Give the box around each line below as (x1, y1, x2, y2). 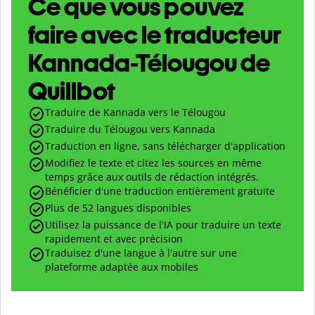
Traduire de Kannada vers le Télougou (45, 105, 226, 120)
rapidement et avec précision (45, 232, 183, 246)
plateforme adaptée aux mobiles (45, 260, 198, 274)
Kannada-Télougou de (28, 48, 270, 79)
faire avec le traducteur (28, 20, 281, 51)
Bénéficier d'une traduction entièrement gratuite (45, 184, 275, 198)
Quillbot (28, 76, 115, 107)
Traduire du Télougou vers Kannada (45, 122, 215, 136)
